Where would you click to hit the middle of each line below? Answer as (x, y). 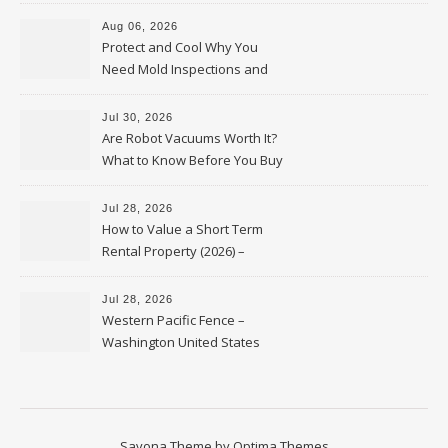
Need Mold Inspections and (185, 69)
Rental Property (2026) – (173, 251)
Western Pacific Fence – (173, 320)
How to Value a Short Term (182, 229)
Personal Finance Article (174, 273)
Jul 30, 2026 (137, 117)
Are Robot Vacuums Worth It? (189, 138)
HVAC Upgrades (150, 91)
